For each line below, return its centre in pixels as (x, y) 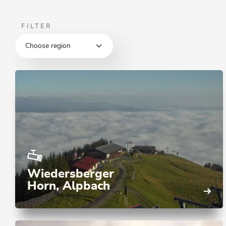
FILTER (37, 26)
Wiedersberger (71, 174)
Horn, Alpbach (69, 186)
